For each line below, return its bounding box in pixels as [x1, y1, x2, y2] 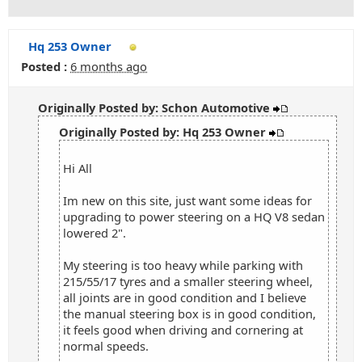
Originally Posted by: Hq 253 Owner [59, 124, 269, 140]
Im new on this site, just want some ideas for [63, 192, 312, 208]
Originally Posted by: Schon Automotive [38, 99, 273, 116]
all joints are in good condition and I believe [63, 289, 306, 305]
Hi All [63, 160, 92, 176]
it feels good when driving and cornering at [63, 322, 303, 338]
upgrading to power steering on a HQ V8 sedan [63, 208, 325, 225]
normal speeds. [63, 338, 149, 354]
